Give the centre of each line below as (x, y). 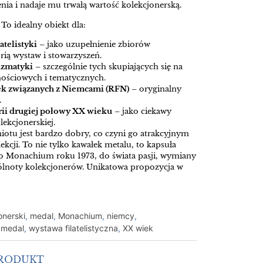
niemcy (121, 216)
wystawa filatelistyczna (73, 228)
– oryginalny (155, 89)
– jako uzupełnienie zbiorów (94, 45)
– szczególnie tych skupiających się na (108, 67)
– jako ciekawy (142, 112)
